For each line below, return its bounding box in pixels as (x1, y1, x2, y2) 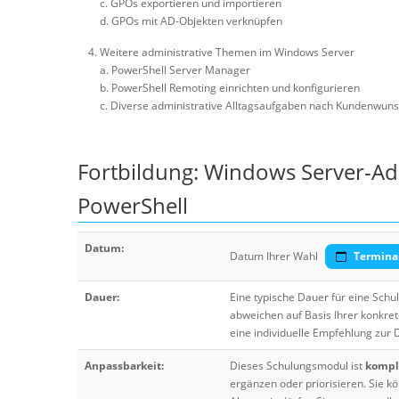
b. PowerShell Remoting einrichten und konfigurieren (100, 80, 360, 95)
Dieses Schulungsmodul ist (230, 358, 365, 373)
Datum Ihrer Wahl (230, 248, 318, 264)
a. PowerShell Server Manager (100, 62, 250, 77)
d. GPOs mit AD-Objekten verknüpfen (100, 13, 282, 28)
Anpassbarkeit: (85, 358, 164, 373)
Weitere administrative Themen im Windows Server (100, 45, 354, 60)
